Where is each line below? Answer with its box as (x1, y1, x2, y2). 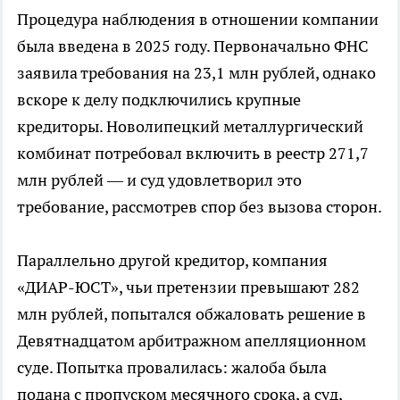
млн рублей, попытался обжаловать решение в (17, 303, 366, 324)
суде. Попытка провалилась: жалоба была (17, 356, 327, 378)
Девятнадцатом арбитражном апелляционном (17, 329, 366, 351)
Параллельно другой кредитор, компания (17, 249, 328, 271)
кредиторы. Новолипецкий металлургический (17, 115, 363, 137)
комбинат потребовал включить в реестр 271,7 (17, 142, 369, 163)
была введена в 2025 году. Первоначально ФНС (17, 35, 369, 56)
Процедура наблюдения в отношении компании (17, 8, 379, 29)
